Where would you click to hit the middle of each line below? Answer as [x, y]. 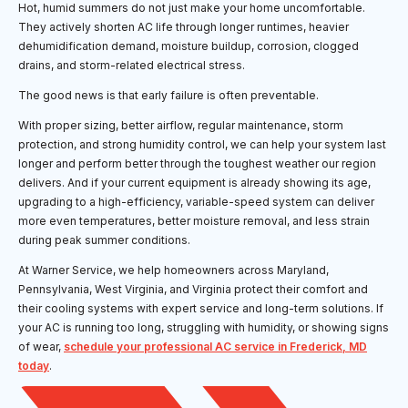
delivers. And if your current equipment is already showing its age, [194, 183]
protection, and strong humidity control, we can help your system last [202, 145]
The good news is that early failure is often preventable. [168, 96]
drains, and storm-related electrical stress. [132, 66]
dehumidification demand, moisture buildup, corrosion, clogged [189, 46]
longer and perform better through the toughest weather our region [197, 164]
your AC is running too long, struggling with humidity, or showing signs [204, 328]
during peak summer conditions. [104, 240]
